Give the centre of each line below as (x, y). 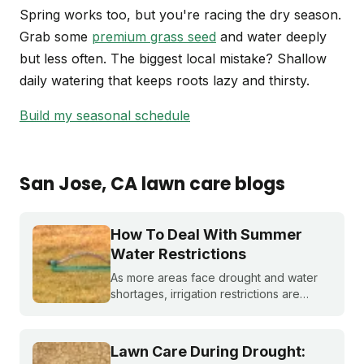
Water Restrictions (178, 254)
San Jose (61, 184)
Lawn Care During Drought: (208, 352)
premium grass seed (154, 37)
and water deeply (271, 37)
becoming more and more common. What (221, 310)
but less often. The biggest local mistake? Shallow (173, 59)
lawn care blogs (211, 184)
